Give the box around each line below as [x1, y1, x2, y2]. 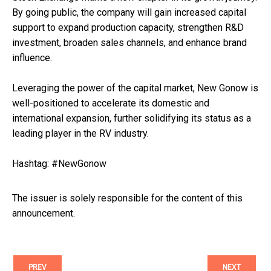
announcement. [12, 207, 75, 220]
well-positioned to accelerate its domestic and [12, 97, 209, 109]
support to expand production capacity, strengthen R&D [12, 22, 244, 34]
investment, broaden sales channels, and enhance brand [12, 37, 247, 49]
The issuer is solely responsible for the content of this [12, 192, 243, 204]
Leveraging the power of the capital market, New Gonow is [12, 82, 258, 94]
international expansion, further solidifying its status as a [12, 113, 251, 125]
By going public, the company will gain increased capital [12, 7, 246, 19]
